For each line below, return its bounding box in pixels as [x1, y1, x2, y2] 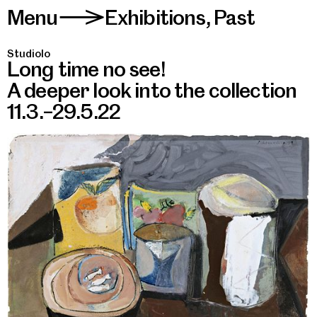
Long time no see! [7, 57, 166, 81]
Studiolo [7, 47, 50, 60]
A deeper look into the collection [7, 78, 297, 103]
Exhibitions [104, 5, 206, 30]
